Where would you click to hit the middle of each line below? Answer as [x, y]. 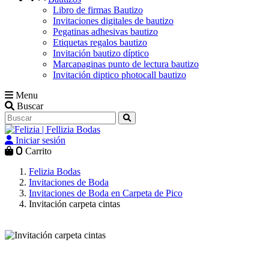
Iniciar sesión [41, 140]
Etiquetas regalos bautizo [100, 42]
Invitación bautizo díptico [101, 53]
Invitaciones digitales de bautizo [113, 21]
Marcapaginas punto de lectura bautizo [126, 64]
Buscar [30, 106]
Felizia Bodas [55, 171]
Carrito [38, 151]
